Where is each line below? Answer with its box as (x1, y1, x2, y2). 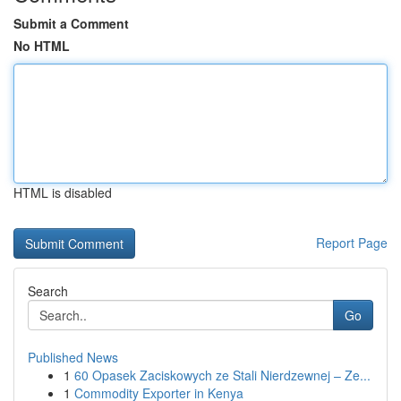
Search (28, 282, 68, 300)
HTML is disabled (13, 183, 112, 201)
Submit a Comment (13, 14, 129, 32)
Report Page (316, 234, 388, 252)
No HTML (13, 37, 70, 55)
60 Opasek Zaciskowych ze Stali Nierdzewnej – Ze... (74, 366, 371, 384)
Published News (28, 348, 118, 366)
